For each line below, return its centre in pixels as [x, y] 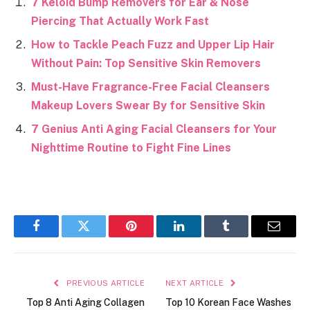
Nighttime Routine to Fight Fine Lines [131, 147]
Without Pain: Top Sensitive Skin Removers [146, 63]
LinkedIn [200, 236]
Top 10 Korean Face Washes [228, 302]
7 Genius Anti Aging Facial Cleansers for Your [154, 129]
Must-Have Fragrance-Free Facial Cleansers [151, 86]
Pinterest [152, 236]
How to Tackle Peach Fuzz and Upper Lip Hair [153, 44]
